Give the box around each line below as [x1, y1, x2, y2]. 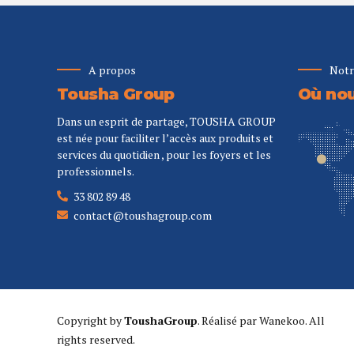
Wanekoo [259, 312, 305, 328]
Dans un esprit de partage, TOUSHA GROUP [57, 114, 276, 130]
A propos [88, 62, 136, 77]
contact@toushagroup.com [73, 207, 212, 223]
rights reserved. [57, 331, 135, 347]
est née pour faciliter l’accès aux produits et [57, 130, 273, 146]
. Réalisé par [198, 312, 259, 328]
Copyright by [57, 312, 124, 328]
